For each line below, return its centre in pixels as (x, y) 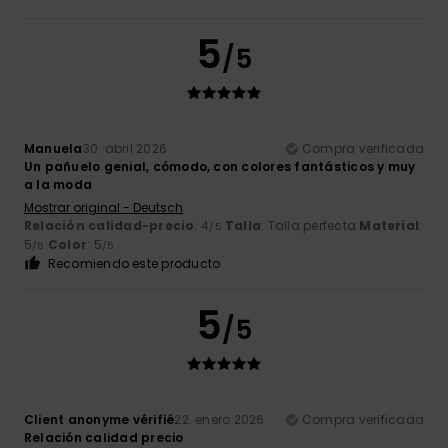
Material (389, 226)
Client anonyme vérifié (99, 420)
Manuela (53, 149)
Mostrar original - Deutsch (103, 208)
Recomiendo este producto (134, 264)
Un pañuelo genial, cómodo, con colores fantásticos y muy (220, 167)
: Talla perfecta (310, 226)
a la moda (58, 185)
